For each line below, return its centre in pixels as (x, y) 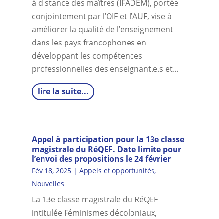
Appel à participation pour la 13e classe (108, 139)
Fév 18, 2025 (51, 170)
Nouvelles (48, 184)
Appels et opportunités (117, 170)
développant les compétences (87, 56)
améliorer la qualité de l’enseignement (102, 29)
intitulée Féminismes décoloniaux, (94, 213)
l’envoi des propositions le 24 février (101, 159)
